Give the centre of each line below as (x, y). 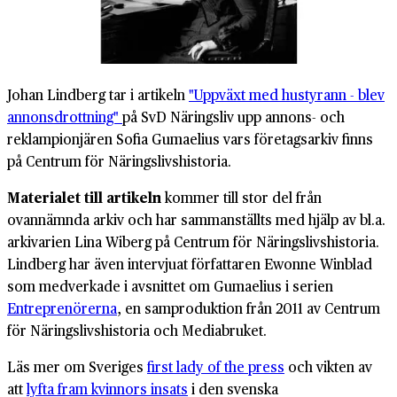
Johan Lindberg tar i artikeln (98, 94)
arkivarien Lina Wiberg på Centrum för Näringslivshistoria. (193, 241)
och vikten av (328, 366)
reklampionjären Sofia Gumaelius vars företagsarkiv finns (190, 138)
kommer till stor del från (241, 197)
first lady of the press (216, 366)
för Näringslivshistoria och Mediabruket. (137, 330)
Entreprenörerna (62, 307)
